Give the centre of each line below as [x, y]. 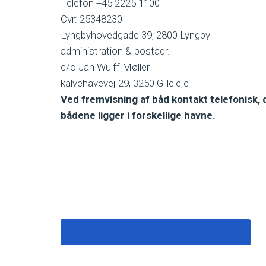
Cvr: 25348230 [91, 19]
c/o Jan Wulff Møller [105, 67]
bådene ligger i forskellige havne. [138, 115]
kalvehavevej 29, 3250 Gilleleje [125, 83]
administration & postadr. [115, 51]
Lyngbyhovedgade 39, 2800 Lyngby [135, 35]
